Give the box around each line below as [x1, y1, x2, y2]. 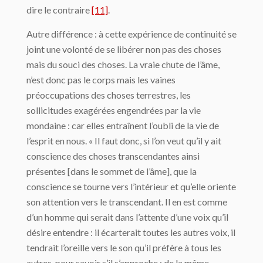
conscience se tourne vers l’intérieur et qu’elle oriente [26, 181, 236, 193]
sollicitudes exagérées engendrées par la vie [26, 104, 201, 116]
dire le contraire [26, 4, 92, 16]
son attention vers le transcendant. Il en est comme [26, 196, 227, 208]
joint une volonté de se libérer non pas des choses [26, 43, 221, 55]
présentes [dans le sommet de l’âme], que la [26, 166, 197, 177]
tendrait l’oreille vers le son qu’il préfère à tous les [26, 242, 221, 254]
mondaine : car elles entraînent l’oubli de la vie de [26, 120, 219, 131]
